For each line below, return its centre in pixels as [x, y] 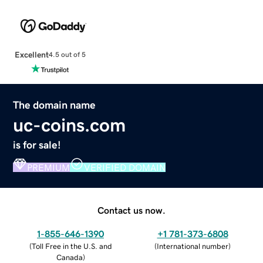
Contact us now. [131, 210]
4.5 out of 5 [67, 55]
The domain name [55, 105]
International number [193, 246]
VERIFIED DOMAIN [125, 167]
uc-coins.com [70, 125]
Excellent [31, 54]
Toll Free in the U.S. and [72, 246]
